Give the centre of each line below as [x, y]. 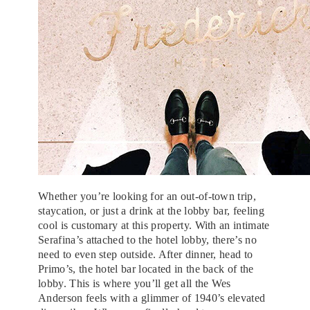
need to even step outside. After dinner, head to [146, 254]
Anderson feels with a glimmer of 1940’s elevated [152, 298]
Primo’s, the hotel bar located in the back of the [146, 268]
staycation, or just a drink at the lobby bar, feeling [151, 210]
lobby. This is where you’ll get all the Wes [135, 283]
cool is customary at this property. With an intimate [154, 225]
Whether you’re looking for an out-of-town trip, [147, 196]
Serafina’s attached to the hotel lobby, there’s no [148, 239]
